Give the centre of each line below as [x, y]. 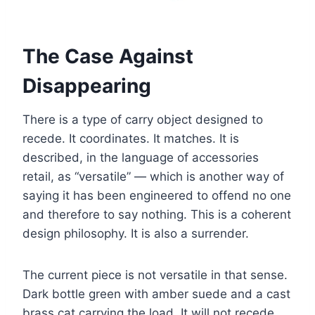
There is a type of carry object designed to [143, 120]
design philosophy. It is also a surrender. [136, 234]
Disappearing [87, 86]
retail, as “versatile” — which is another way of [153, 177]
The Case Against [108, 57]
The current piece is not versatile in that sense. [155, 275]
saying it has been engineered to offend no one [157, 196]
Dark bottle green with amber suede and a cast [156, 294]
